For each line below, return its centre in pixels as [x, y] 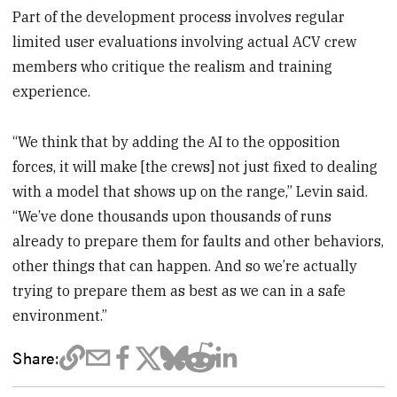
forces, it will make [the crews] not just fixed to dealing [195, 167]
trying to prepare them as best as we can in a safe [179, 291]
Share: [36, 358]
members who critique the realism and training [173, 67]
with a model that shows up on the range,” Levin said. [191, 192]
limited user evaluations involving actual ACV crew [185, 42]
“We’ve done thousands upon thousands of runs [172, 217]
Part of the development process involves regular [179, 17]
